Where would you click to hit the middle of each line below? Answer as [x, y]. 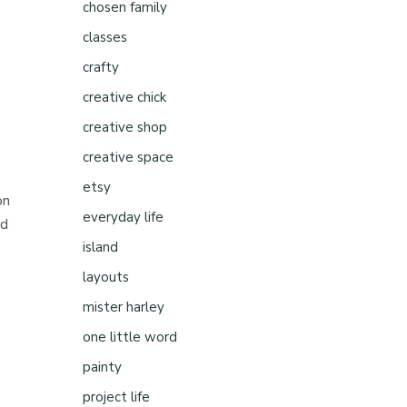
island [100, 247]
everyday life [123, 217]
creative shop [125, 127]
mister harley [124, 307]
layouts [106, 277]
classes [105, 37]
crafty [101, 67]
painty [102, 367]
